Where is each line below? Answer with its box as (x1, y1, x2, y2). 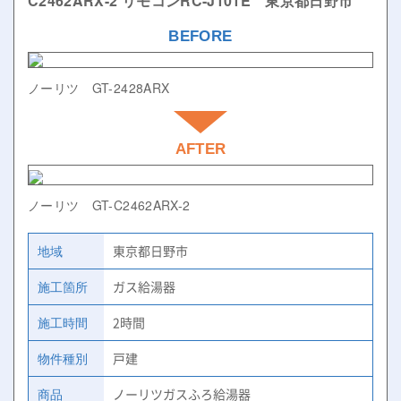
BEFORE (168, 28, 233, 45)
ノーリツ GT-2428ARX (28, 79, 170, 97)
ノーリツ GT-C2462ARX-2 (28, 196, 191, 214)
